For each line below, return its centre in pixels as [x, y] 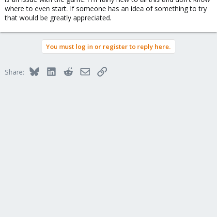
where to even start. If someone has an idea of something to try [106, 8]
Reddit [82, 70]
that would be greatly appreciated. [58, 18]
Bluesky [51, 70]
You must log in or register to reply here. [108, 46]
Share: [15, 72]
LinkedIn [69, 70]
